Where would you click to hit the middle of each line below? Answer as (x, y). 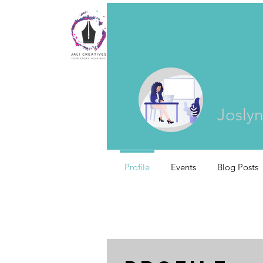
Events (183, 167)
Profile (137, 167)
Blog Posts (238, 167)
